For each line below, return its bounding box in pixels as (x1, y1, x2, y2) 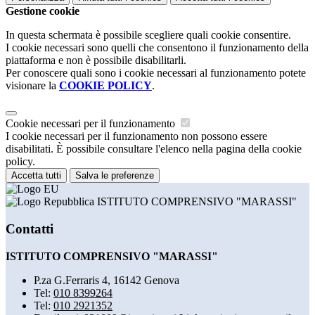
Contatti (6, 221, 53, 236)
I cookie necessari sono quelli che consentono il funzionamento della (6, 41, 309, 54)
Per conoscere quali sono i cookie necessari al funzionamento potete (6, 67, 306, 79)
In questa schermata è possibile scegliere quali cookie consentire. (6, 29, 291, 41)
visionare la (6, 79, 59, 92)
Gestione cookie (6, 5, 79, 18)
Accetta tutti (11, 170, 61, 181)
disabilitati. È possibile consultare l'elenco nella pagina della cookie (6, 143, 302, 155)
